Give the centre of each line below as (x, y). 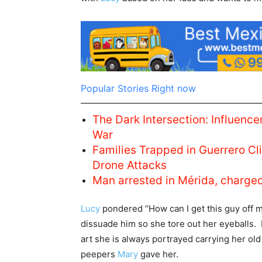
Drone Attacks (130, 166)
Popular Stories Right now (138, 89)
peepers (99, 254)
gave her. (158, 254)
